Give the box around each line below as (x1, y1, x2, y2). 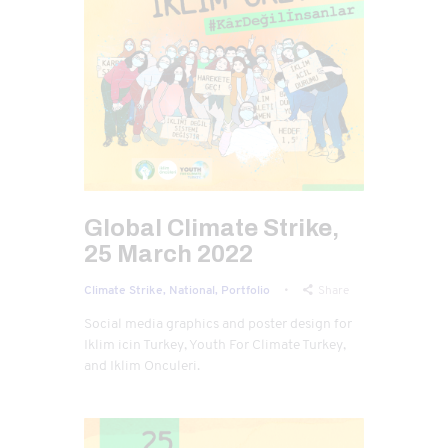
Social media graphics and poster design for (84, 312, 352, 333)
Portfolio (221, 280, 270, 299)
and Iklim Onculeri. (84, 354, 200, 375)
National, (169, 280, 221, 299)
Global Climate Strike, (84, 214, 339, 241)
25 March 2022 (84, 240, 253, 267)
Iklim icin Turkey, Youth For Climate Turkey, (84, 333, 346, 354)
